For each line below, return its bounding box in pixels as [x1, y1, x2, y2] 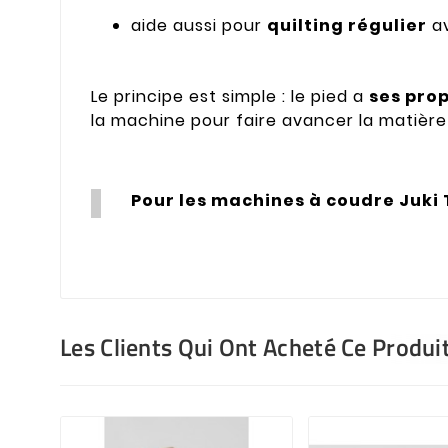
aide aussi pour [131, 14, 267, 38]
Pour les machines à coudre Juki [131, 188, 443, 212]
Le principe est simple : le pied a [91, 85, 369, 109]
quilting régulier [267, 14, 427, 38]
